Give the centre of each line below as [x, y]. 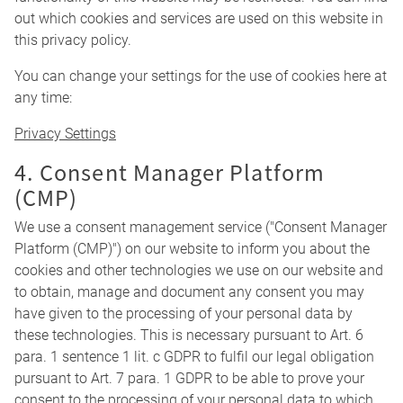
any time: [43, 98]
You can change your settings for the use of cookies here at [201, 76]
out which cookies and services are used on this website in [199, 19]
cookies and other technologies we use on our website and [199, 271]
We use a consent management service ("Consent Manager [201, 228]
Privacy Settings [65, 134]
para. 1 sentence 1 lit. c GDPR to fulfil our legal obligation [194, 357]
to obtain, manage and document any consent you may [189, 292]
